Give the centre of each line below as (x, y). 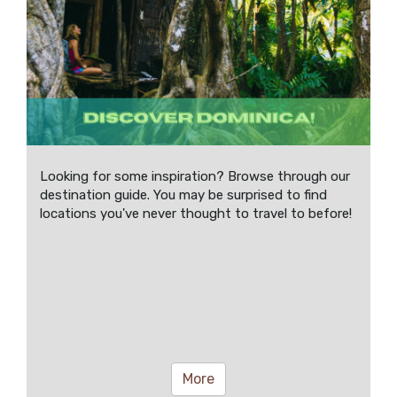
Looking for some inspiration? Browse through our (195, 177)
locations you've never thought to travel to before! (196, 214)
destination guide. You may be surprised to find (183, 195)
